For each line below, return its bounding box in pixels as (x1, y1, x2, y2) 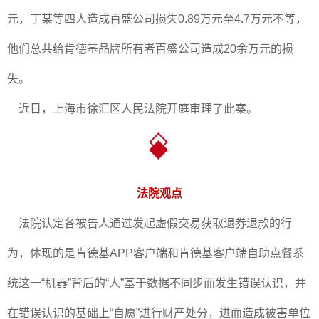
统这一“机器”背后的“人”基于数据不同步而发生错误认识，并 (7, 277, 306, 289)
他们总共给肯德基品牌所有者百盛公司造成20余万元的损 (7, 43, 293, 55)
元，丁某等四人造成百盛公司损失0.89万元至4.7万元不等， (7, 13, 307, 25)
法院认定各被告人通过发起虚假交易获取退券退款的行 (7, 217, 292, 229)
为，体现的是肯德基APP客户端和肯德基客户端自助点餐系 (7, 247, 304, 259)
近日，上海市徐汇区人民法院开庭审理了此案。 (7, 103, 258, 115)
